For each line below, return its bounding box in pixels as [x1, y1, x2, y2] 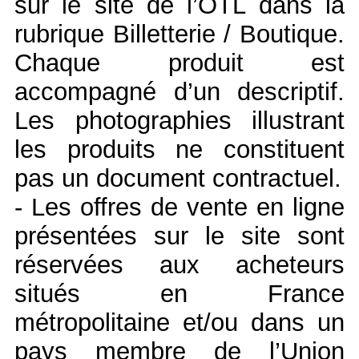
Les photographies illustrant [14, 107, 345, 135]
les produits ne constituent [14, 135, 345, 164]
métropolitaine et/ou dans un [14, 309, 345, 337]
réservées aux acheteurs [14, 251, 345, 280]
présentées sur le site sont [14, 222, 345, 251]
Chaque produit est [14, 49, 345, 78]
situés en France [14, 280, 345, 309]
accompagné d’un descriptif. [14, 78, 345, 107]
